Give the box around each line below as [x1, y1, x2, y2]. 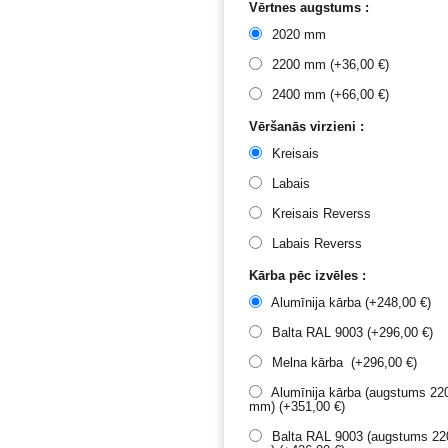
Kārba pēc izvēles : [249, 268, 367, 283]
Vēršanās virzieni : [249, 119, 365, 134]
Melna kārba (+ [268, 355, 364, 370]
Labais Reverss [268, 236, 367, 251]
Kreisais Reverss [268, 206, 376, 221]
